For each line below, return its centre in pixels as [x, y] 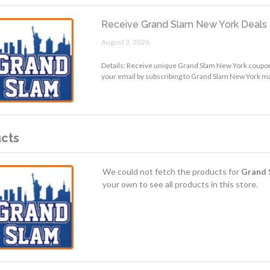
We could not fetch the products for [171, 171]
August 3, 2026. [127, 42]
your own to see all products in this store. [180, 184]
